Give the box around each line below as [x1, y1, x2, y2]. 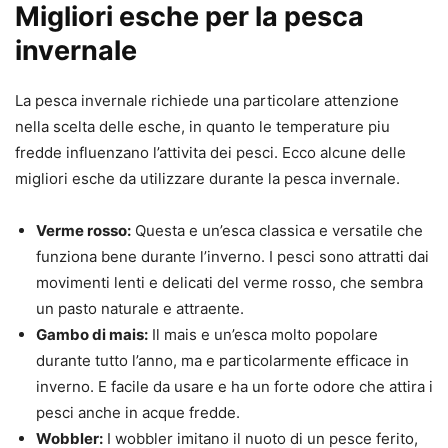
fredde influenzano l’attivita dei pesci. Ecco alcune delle [15, 143, 406, 163]
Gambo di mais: [36, 325, 148, 345]
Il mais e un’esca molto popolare [148, 325, 378, 345]
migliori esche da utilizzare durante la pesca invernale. [15, 169, 400, 189]
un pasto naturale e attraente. [36, 299, 244, 319]
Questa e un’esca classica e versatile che [131, 221, 423, 241]
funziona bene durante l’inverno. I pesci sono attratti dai [36, 247, 429, 267]
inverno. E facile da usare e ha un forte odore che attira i [36, 377, 433, 397]
